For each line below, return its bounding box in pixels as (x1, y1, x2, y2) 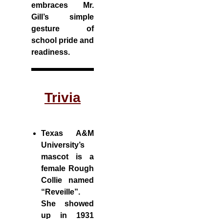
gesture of (31, 24, 94, 33)
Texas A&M (41, 129, 94, 137)
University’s (41, 141, 85, 149)
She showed (41, 199, 94, 208)
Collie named (41, 176, 94, 184)
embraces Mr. (31, 1, 94, 9)
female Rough (41, 164, 94, 173)
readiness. (31, 48, 70, 56)
